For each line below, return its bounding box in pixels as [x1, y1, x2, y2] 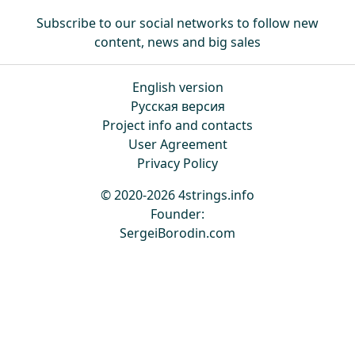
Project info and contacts [102, 116, 253, 135]
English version [132, 78, 223, 97]
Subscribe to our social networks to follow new [36, 14, 319, 32]
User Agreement [128, 136, 227, 154]
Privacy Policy [137, 155, 218, 173]
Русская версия [130, 97, 225, 116]
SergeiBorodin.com [120, 224, 235, 242]
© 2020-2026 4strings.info [101, 186, 254, 204]
